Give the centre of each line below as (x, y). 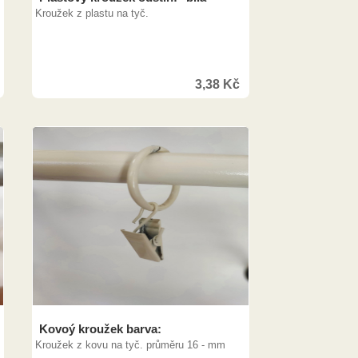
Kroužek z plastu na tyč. (92, 13)
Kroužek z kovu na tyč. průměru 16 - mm (130, 345)
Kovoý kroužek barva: (100, 329)
